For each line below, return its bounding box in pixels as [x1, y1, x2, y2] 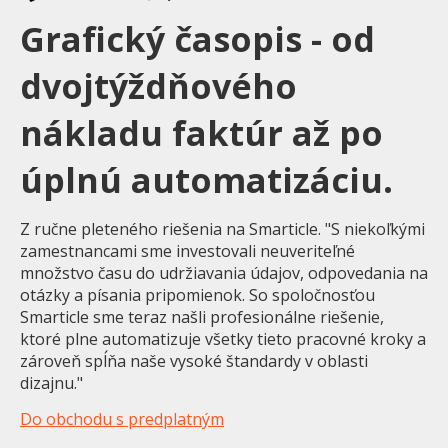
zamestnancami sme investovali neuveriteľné [20, 239, 355, 262]
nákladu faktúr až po [20, 109, 383, 156]
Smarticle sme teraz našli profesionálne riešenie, [20, 305, 384, 328]
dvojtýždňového [20, 62, 297, 109]
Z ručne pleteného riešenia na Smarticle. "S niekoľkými [20, 217, 425, 240]
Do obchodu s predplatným [20, 407, 224, 430]
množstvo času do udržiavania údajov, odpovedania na [20, 261, 428, 284]
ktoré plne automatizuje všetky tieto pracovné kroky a [20, 327, 426, 350]
